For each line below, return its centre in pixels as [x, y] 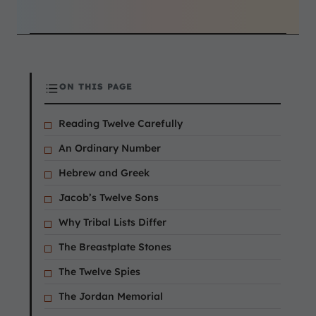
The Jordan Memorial [111, 297]
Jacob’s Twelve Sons [109, 198]
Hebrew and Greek [104, 173]
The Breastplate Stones [115, 247]
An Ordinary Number [110, 148]
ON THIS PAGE [96, 86]
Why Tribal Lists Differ [113, 223]
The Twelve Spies [99, 272]
